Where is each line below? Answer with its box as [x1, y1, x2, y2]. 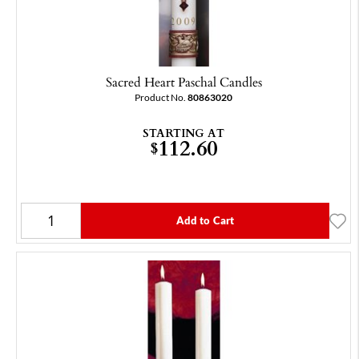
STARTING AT [143, 124, 224, 142]
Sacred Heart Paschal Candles [105, 72, 262, 92]
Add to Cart [175, 215, 235, 227]
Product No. [135, 92, 188, 103]
